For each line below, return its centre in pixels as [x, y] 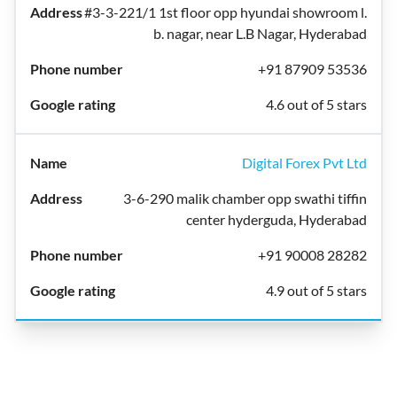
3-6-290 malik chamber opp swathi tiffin [245, 198]
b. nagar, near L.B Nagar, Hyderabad [260, 33]
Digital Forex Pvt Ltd [304, 163]
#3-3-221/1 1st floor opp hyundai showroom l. [226, 12]
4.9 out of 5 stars [316, 290]
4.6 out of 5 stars [316, 104]
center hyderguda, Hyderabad [276, 219]
